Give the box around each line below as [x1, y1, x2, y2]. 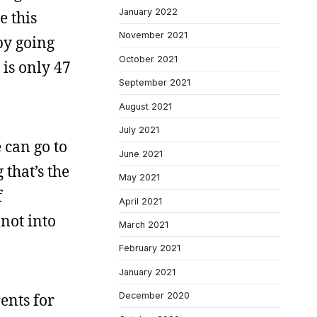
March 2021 [119, 219, 168, 230]
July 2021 [119, 125, 159, 136]
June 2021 [119, 148, 163, 159]
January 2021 [119, 266, 175, 277]
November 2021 [119, 30, 188, 41]
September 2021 [119, 77, 190, 88]
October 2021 [119, 53, 178, 64]
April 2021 [119, 195, 162, 207]
